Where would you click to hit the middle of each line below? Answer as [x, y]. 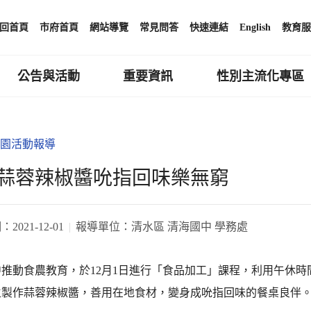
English [255, 27]
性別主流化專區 [261, 76]
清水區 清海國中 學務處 [190, 226]
